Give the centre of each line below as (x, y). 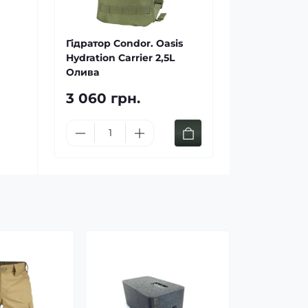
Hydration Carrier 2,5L (120, 58)
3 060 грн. (103, 98)
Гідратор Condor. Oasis (124, 43)
